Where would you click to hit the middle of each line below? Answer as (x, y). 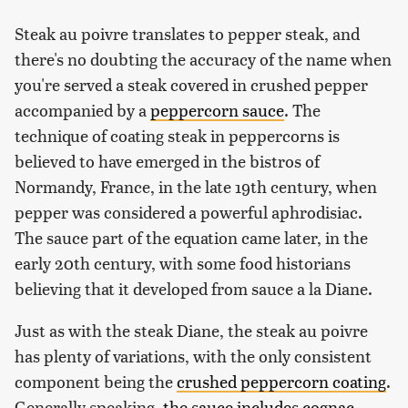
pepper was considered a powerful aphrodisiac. (189, 211)
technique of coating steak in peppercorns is (177, 135)
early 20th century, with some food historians (183, 262)
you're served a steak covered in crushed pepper (191, 84)
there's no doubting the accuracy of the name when (203, 58)
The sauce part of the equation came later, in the (191, 237)
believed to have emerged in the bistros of (167, 160)
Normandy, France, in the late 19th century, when (196, 186)
